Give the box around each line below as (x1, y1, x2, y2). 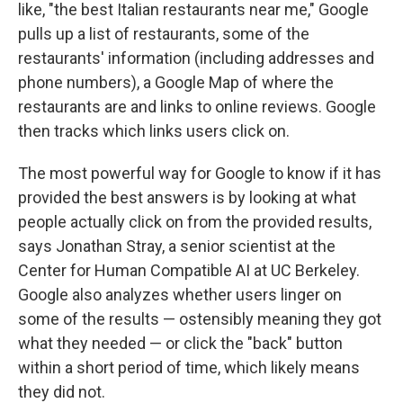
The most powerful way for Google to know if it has (18, 164, 381, 184)
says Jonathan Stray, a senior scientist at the (18, 237, 336, 256)
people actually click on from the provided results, (18, 212, 372, 232)
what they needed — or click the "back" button (18, 334, 343, 354)
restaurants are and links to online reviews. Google (18, 97, 376, 117)
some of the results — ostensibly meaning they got (18, 309, 381, 329)
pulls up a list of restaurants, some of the (18, 24, 309, 44)
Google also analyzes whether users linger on (18, 285, 342, 305)
